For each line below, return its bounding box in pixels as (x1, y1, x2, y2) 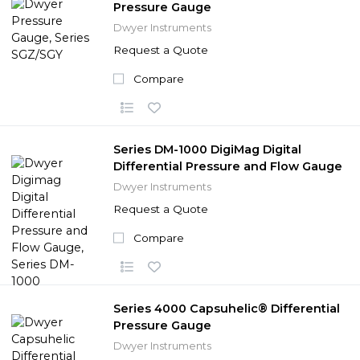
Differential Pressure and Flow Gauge (113, 158, 342, 174)
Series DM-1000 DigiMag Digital (113, 141, 301, 157)
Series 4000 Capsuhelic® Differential (113, 301, 340, 316)
